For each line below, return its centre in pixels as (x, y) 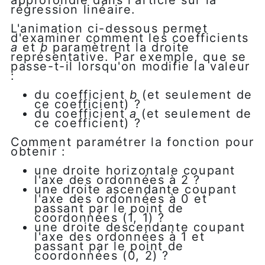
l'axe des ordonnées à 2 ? (118, 180)
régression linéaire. (74, 10)
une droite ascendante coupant (136, 190)
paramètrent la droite (119, 48)
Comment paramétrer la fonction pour (133, 142)
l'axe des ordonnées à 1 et (120, 237)
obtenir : (38, 152)
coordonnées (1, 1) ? (100, 218)
